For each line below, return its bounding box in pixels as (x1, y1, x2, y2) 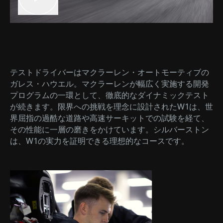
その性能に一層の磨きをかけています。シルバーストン (10, 123, 209, 135)
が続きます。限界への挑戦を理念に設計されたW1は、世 (10, 101, 213, 112)
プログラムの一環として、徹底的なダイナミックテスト (10, 89, 209, 101)
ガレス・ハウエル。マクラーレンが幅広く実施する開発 (10, 78, 209, 89)
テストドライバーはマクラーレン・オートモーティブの (10, 66, 209, 78)
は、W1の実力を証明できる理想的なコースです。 (10, 135, 189, 146)
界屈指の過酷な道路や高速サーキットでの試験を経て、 (10, 112, 209, 123)
